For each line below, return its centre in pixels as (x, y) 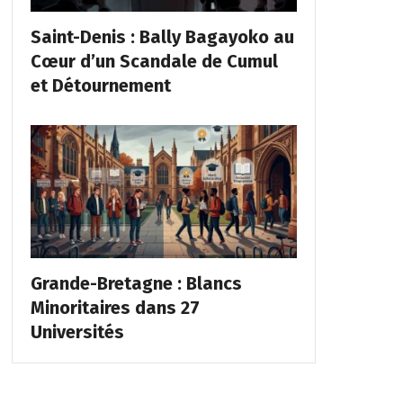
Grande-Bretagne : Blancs (136, 283)
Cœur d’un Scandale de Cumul (154, 61)
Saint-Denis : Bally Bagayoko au (162, 36)
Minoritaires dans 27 (115, 307)
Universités (77, 331)
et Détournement (100, 85)
